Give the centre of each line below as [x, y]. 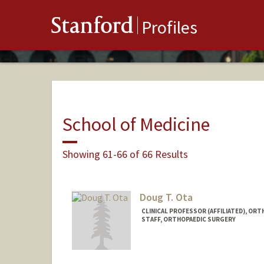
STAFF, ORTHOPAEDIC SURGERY [188, 220]
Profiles [169, 27]
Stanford [93, 28]
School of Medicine [136, 124]
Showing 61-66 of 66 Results [125, 154]
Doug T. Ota [166, 197]
